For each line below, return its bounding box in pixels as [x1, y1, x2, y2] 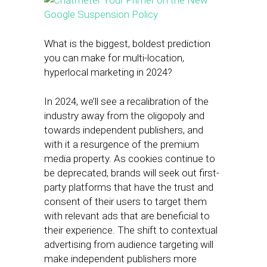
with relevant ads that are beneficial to [44, 210, 210, 222]
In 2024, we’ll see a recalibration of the [44, 95, 209, 107]
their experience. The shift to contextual [44, 224, 218, 236]
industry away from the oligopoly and [44, 110, 204, 122]
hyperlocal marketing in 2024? [44, 66, 172, 78]
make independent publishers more [44, 253, 197, 265]
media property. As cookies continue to [44, 153, 215, 164]
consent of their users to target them [44, 195, 207, 207]
